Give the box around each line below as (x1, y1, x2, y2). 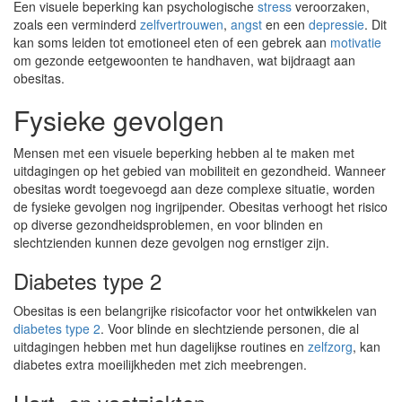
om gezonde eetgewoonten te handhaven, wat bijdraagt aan (13, 51, 355, 69)
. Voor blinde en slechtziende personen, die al (100, 319, 359, 337)
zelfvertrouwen (140, 15, 223, 33)
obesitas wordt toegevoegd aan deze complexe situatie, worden (13, 179, 375, 197)
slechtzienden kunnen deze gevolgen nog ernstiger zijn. (13, 233, 329, 251)
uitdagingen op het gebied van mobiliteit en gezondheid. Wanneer (13, 162, 386, 179)
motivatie (330, 33, 381, 51)
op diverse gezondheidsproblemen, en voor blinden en (13, 215, 323, 233)
